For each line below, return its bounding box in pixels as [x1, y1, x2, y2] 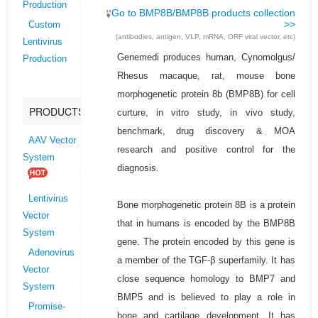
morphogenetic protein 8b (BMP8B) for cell [116, 89, 296, 100]
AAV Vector [28, 136, 76, 146]
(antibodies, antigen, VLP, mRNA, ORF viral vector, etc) [116, 33, 296, 41]
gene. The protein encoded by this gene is [116, 236, 296, 248]
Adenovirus [28, 248, 75, 258]
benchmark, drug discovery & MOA [116, 126, 296, 137]
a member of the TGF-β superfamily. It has [116, 255, 296, 266]
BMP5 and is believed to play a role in [116, 292, 296, 303]
